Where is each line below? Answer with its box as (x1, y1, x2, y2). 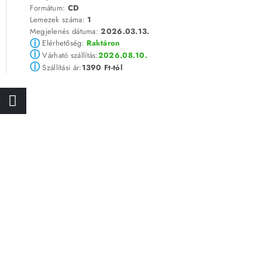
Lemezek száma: (29, 14, 88, 26)
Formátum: (29, 2, 68, 14)
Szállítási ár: (40, 62, 82, 74)
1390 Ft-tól (81, 61, 123, 73)
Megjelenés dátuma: (29, 26, 101, 37)
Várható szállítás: (40, 50, 98, 61)
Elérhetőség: (40, 37, 87, 49)
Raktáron (87, 37, 120, 49)
